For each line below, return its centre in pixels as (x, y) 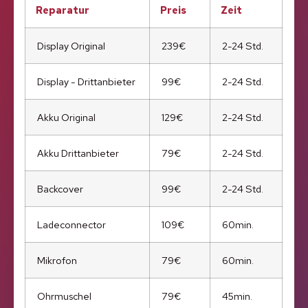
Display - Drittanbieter (87, 82)
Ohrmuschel (65, 296)
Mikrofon (57, 261)
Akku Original (67, 118)
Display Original (71, 46)
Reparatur (63, 10)
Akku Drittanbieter (78, 153)
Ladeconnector (72, 225)
